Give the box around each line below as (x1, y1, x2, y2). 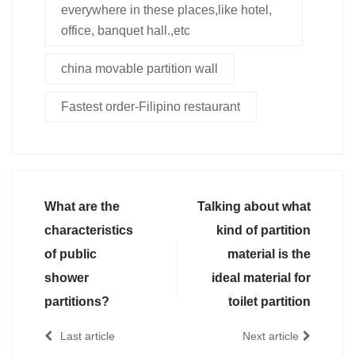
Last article (60, 329, 115, 342)
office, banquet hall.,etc (61, 23, 190, 37)
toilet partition (228, 294, 311, 308)
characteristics (44, 223, 133, 237)
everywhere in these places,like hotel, (61, 2, 272, 17)
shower (44, 270, 89, 284)
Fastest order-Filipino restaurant (61, 99, 240, 113)
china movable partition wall (61, 61, 218, 75)
